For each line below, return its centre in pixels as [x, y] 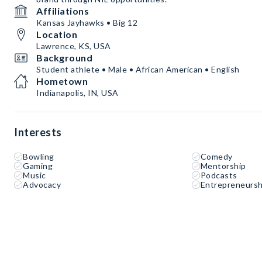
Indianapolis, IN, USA [77, 93]
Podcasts [219, 175]
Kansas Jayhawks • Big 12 [87, 23]
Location [57, 34]
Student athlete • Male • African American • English [138, 69]
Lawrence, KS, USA [74, 46]
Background [64, 58]
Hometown [62, 81]
